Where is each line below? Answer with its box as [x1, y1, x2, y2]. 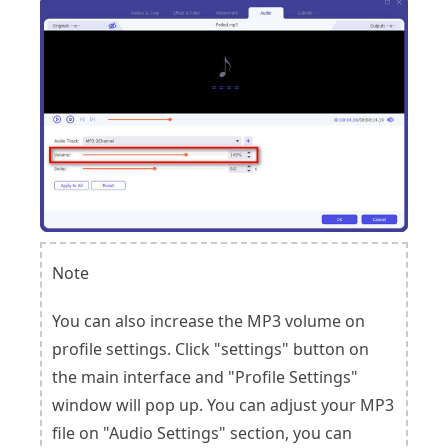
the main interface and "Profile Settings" [52, 365, 358, 388]
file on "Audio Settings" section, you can [52, 421, 352, 444]
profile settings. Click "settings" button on [52, 337, 369, 360]
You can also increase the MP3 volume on [52, 309, 365, 332]
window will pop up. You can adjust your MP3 [52, 393, 394, 416]
